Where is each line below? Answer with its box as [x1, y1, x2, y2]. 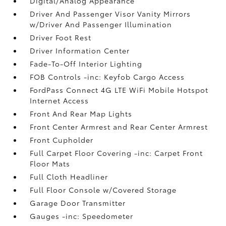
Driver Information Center [30, 45, 130, 55]
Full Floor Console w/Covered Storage [30, 184, 177, 195]
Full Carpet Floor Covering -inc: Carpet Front [30, 147, 203, 158]
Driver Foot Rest [30, 32, 92, 42]
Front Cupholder [30, 134, 94, 145]
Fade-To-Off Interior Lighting [30, 58, 143, 69]
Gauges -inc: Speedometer [30, 210, 134, 221]
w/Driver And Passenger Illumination [30, 19, 173, 29]
